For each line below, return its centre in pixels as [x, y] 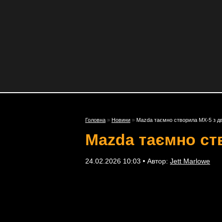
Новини [121, 120]
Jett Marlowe [190, 161]
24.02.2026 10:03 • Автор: [128, 161]
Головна [95, 120]
